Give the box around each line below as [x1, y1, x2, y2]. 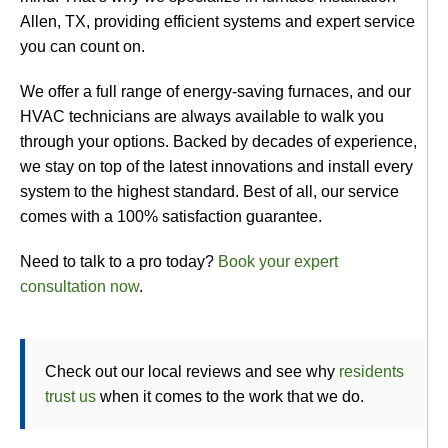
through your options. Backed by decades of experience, [20, 133, 417, 150]
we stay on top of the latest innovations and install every [20, 158, 413, 175]
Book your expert [218, 253, 338, 270]
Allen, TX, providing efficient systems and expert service [20, 13, 415, 30]
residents [339, 363, 404, 380]
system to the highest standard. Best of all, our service [20, 183, 399, 200]
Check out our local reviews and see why [45, 363, 339, 380]
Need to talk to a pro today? [20, 253, 214, 270]
